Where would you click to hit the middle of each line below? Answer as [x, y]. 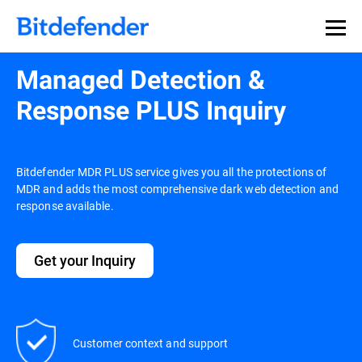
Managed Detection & [141, 80]
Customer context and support [151, 343]
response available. [65, 206]
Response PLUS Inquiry [151, 111]
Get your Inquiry [85, 260]
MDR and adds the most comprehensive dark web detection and [177, 189]
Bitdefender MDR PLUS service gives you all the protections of [172, 172]
